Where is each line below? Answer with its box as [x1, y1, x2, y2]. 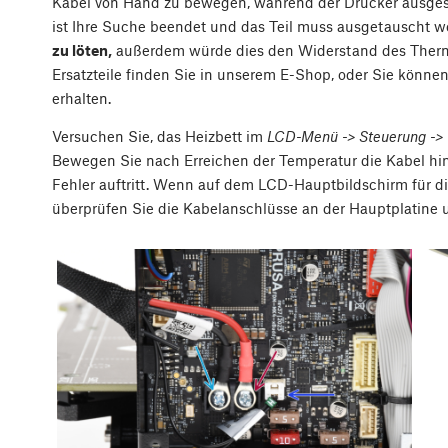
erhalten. [52, 89, 111, 108]
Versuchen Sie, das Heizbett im [52, 127, 267, 146]
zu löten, [52, 41, 112, 60]
